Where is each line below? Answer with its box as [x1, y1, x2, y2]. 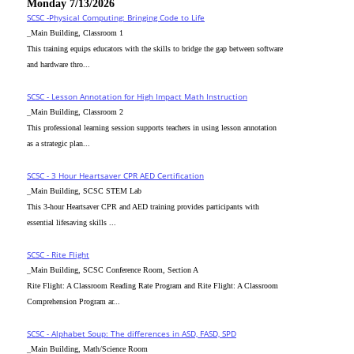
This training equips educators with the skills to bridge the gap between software [27, 44, 283, 53]
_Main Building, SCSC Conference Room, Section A [27, 265, 198, 274]
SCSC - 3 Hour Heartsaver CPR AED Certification [27, 170, 204, 181]
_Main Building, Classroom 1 [27, 28, 123, 37]
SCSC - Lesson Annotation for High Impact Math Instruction [27, 91, 247, 102]
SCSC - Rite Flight [27, 249, 89, 260]
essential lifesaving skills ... [27, 218, 116, 227]
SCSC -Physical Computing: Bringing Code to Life [27, 12, 205, 23]
